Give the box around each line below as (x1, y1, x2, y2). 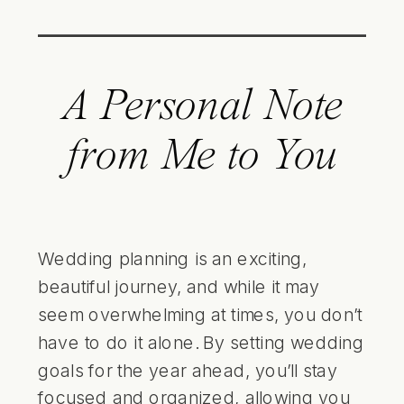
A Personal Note (60, 85, 344, 131)
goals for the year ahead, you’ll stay (38, 358, 337, 381)
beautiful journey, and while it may (38, 275, 320, 298)
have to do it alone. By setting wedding (38, 331, 364, 353)
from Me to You (66, 133, 338, 180)
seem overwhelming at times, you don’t (38, 303, 363, 326)
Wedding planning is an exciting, (38, 247, 308, 270)
